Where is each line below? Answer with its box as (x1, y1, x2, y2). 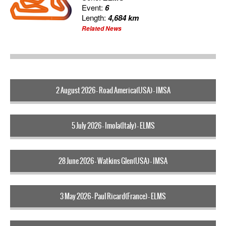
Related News (82, 24, 122, 33)
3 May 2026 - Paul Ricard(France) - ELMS (60, 190, 166, 202)
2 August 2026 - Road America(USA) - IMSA (55, 84, 171, 96)
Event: (82, 2, 105, 13)
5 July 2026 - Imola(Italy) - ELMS (71, 120, 155, 131)
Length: (82, 12, 108, 23)
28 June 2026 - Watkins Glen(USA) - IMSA (59, 155, 167, 166)
